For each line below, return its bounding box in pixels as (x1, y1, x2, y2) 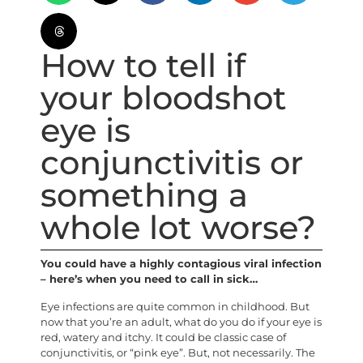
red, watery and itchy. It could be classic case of (41, 331, 286, 344)
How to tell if (41, 45, 246, 86)
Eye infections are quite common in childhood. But (41, 300, 310, 313)
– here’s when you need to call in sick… (41, 273, 258, 286)
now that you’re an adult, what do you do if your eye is (41, 315, 322, 328)
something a (41, 175, 248, 216)
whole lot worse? (41, 207, 316, 248)
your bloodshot (41, 78, 287, 118)
